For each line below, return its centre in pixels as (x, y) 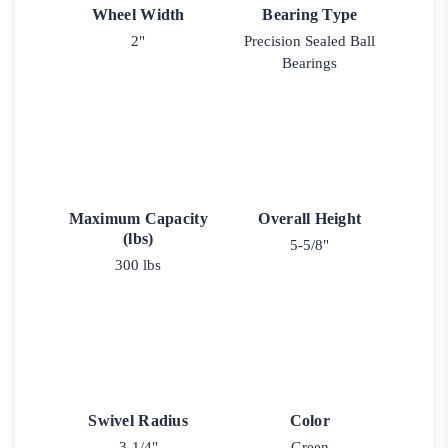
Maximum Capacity (138, 219)
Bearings (310, 62)
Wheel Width (138, 14)
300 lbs (138, 265)
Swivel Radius (138, 421)
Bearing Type (310, 14)
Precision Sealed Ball (310, 40)
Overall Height (310, 219)
